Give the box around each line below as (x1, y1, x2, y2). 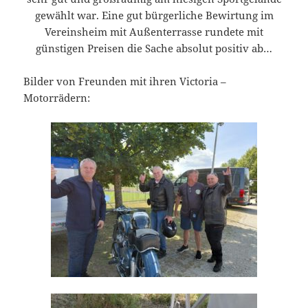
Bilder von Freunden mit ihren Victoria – (23, 74, 227, 89)
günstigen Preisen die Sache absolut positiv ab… (36, 41, 272, 56)
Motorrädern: (23, 91, 91, 105)
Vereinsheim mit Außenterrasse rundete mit (45, 25, 263, 39)
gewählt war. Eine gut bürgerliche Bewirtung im (34, 8, 274, 23)
